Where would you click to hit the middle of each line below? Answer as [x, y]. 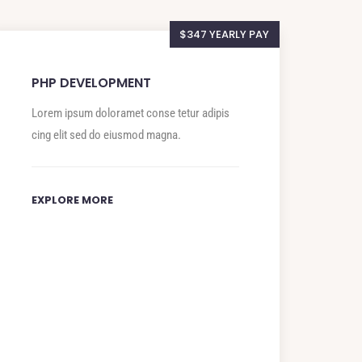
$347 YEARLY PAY [225, 35]
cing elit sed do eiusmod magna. [106, 135]
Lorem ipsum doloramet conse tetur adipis [130, 114]
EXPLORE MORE [72, 200]
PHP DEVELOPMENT [91, 83]
